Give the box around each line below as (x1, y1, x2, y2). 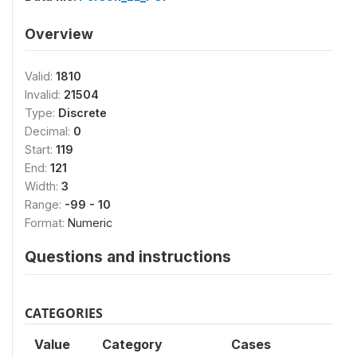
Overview (25, 25, 93, 42)
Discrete (58, 106, 107, 120)
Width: (25, 179, 61, 193)
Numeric (68, 216, 112, 229)
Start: (25, 143, 56, 156)
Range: (25, 198, 65, 211)
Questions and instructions (25, 247, 231, 266)
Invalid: (25, 88, 64, 101)
